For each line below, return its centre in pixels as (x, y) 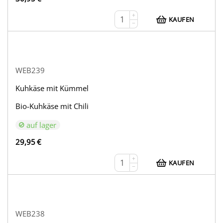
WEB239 (30, 70)
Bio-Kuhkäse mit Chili (52, 106)
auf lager (42, 125)
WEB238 (30, 214)
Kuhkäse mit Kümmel (52, 88)
